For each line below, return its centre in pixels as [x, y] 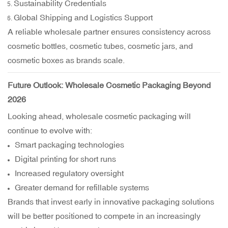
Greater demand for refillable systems [82, 188]
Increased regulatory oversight [69, 173]
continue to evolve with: [50, 131]
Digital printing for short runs [66, 159]
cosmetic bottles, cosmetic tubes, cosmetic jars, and [100, 46]
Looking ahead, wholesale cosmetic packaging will [99, 116]
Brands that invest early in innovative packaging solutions [111, 202]
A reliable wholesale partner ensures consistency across [109, 32]
